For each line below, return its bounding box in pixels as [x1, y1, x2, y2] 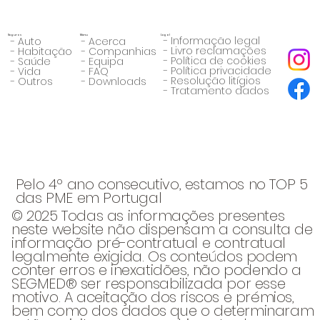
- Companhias [79, 44, 157, 59]
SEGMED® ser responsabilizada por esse [11, 273, 286, 294]
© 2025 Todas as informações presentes [11, 205, 285, 226]
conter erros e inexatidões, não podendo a [11, 259, 301, 280]
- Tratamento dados [160, 84, 269, 99]
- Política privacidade [160, 64, 271, 79]
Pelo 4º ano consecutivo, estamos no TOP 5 [15, 174, 308, 195]
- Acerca [79, 34, 126, 49]
